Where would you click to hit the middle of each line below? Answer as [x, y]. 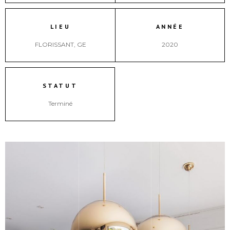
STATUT [60, 85]
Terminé [60, 103]
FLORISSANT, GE [60, 44]
